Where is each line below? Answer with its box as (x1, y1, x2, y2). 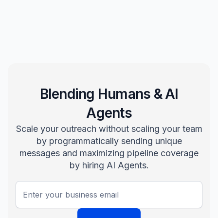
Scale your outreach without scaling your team (16, 124, 202, 134)
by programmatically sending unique (36, 136, 182, 146)
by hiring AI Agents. (69, 160, 149, 171)
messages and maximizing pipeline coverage (19, 148, 199, 159)
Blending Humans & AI (39, 86, 179, 103)
